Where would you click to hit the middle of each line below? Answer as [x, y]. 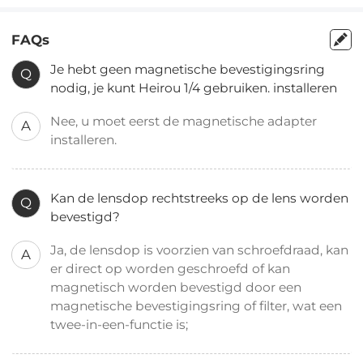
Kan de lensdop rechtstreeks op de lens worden [200, 198]
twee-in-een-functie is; [121, 324]
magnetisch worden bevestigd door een [176, 287]
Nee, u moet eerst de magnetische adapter [184, 121]
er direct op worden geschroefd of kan [171, 268]
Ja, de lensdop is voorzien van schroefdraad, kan [200, 250]
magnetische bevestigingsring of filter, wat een [196, 305]
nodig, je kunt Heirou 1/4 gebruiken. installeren [194, 88]
